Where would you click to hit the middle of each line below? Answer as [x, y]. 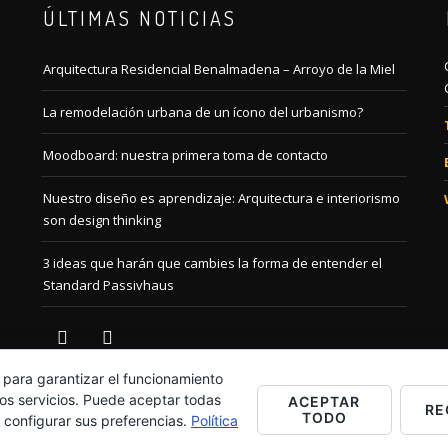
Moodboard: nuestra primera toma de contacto [186, 154]
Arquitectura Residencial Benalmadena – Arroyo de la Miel [219, 68]
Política [214, 420]
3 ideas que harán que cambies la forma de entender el [213, 262]
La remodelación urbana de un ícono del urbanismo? [203, 111]
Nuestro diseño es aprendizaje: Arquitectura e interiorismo [222, 197]
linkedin [113, 330]
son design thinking [102, 219]
